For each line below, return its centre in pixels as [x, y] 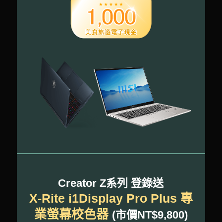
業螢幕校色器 [73, 214]
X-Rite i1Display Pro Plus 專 [111, 198]
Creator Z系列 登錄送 [111, 183]
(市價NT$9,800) [150, 215]
